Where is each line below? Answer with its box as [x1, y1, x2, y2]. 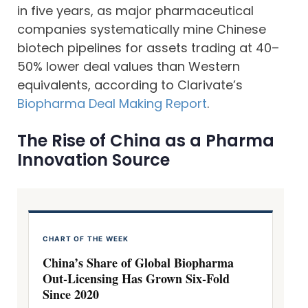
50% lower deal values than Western [17, 58, 240, 75]
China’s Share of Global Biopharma [43, 254, 234, 272]
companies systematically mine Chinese [17, 21, 266, 38]
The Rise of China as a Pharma [17, 129, 274, 152]
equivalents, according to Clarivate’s [17, 76, 243, 93]
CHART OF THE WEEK [43, 234, 129, 243]
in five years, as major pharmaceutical [17, 2, 254, 19]
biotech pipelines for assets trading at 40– [17, 39, 279, 56]
